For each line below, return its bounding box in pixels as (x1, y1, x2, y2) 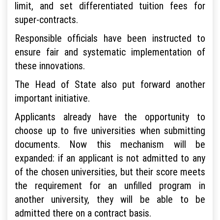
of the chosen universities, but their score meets (15, 165, 205, 178)
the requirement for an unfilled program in (15, 179, 205, 192)
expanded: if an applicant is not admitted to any (15, 151, 205, 164)
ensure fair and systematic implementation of (15, 45, 205, 58)
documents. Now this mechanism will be (15, 137, 205, 150)
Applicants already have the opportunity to (15, 110, 205, 123)
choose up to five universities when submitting (15, 124, 205, 137)
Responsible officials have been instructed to (15, 31, 205, 44)
